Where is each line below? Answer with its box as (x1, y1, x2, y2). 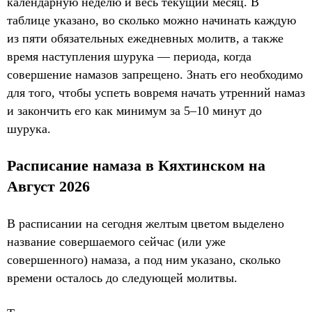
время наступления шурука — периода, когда (7, 49, 251, 63)
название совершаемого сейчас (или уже (7, 235, 226, 249)
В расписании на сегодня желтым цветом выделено (7, 217, 284, 231)
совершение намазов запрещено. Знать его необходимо (7, 68, 303, 81)
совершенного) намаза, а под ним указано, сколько (7, 253, 281, 267)
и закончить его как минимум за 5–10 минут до (7, 104, 262, 118)
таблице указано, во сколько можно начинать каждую (7, 13, 296, 27)
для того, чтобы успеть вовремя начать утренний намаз (7, 86, 305, 100)
